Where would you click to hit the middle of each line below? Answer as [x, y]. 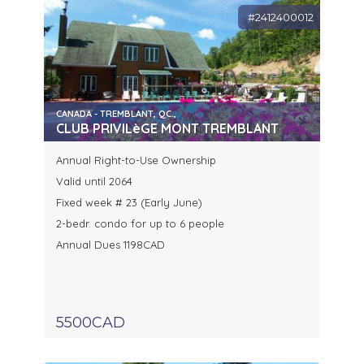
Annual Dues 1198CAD [110, 245]
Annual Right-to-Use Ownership [136, 160]
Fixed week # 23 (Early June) [129, 203]
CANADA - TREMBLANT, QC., [116, 114]
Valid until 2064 [94, 182]
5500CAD [91, 323]
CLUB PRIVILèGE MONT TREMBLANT [167, 129]
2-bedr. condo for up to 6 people [140, 224]
